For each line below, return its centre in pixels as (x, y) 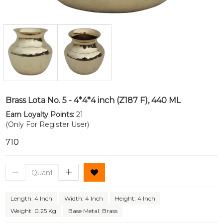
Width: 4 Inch (84, 198)
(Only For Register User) (47, 124)
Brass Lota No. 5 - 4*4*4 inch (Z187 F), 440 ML (93, 100)
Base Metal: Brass (93, 211)
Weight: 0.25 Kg (33, 211)
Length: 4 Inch (31, 198)
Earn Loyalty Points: (40, 114)
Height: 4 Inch (135, 198)
